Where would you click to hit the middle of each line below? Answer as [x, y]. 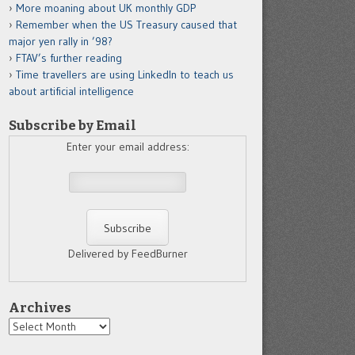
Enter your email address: [128, 147]
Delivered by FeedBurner [128, 253]
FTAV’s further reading [69, 58]
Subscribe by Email [73, 125]
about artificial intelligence [71, 91]
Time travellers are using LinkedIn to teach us [125, 74]
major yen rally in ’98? [61, 41]
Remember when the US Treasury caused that [126, 25]
